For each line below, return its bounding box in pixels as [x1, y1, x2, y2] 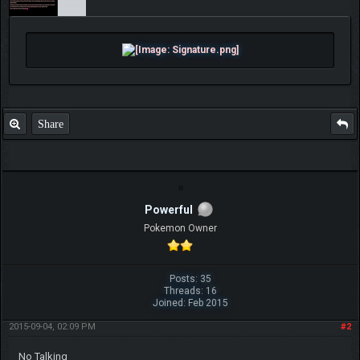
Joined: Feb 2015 [153, 297, 229, 309]
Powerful [145, 202, 193, 216]
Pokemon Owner [143, 222, 217, 234]
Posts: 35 [170, 272, 212, 284]
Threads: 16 [164, 284, 218, 297]
